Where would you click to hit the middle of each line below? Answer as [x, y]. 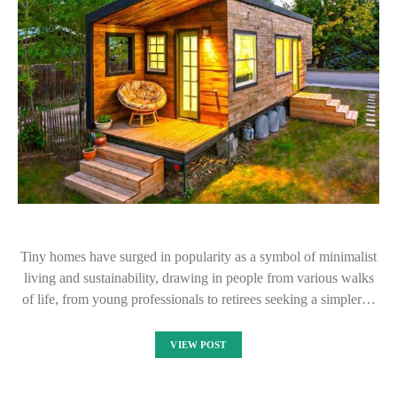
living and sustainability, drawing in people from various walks [198, 277]
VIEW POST [198, 344]
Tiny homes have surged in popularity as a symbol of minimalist [198, 256]
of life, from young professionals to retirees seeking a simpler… [198, 299]
